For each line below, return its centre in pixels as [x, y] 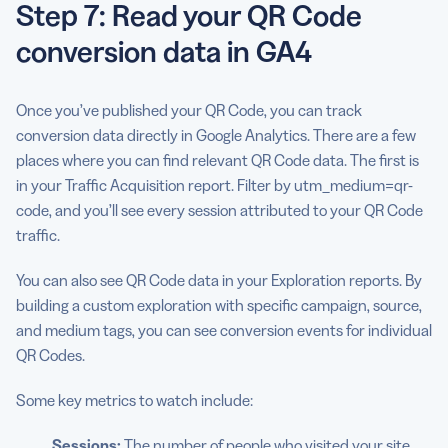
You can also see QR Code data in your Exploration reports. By [219, 280]
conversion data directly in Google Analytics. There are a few [216, 135]
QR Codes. [50, 355]
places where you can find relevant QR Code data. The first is [217, 160]
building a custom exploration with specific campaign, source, [219, 305]
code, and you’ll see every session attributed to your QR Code [219, 210]
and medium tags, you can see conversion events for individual [224, 330]
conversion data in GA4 [164, 52]
